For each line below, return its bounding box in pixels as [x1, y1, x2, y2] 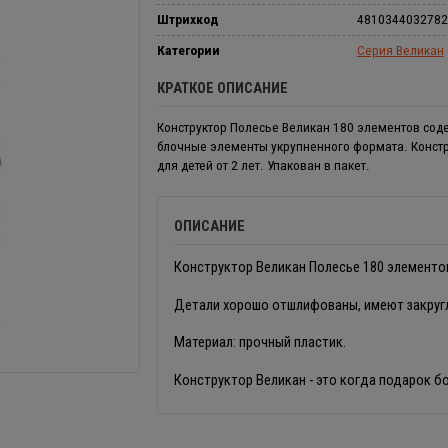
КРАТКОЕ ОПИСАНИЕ [156, 78, 288, 97]
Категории [156, 41, 220, 58]
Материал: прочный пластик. [173, 333, 346, 352]
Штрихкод [156, 11, 219, 28]
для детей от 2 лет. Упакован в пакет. [156, 156, 370, 173]
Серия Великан [356, 41, 444, 58]
